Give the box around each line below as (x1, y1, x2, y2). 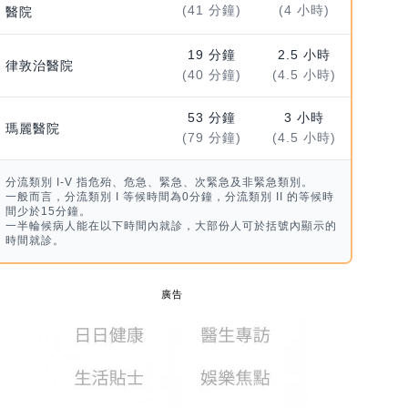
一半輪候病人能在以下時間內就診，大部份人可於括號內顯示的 (5, 219, 337, 233)
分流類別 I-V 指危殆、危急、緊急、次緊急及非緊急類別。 (5, 176, 313, 189)
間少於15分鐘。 (5, 205, 91, 219)
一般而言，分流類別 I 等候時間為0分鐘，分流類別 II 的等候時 (5, 190, 334, 204)
